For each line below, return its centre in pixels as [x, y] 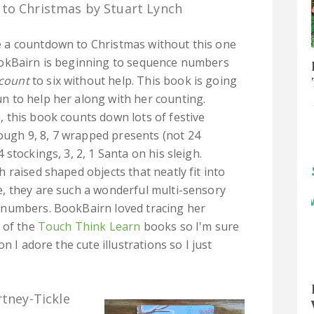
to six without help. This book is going [133, 80]
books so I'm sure [190, 226]
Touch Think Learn [89, 226]
